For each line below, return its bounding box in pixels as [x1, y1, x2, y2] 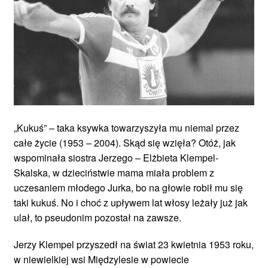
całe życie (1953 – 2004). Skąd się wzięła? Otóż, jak [14, 135, 236, 150]
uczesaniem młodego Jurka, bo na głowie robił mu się [14, 180, 243, 194]
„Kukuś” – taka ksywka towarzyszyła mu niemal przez [14, 120, 239, 135]
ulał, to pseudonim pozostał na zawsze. [14, 210, 181, 224]
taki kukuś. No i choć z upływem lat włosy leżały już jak [14, 195, 248, 209]
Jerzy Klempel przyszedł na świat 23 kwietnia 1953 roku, [14, 237, 254, 251]
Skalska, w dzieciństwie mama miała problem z [14, 165, 214, 179]
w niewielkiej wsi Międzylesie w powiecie [14, 252, 189, 266]
